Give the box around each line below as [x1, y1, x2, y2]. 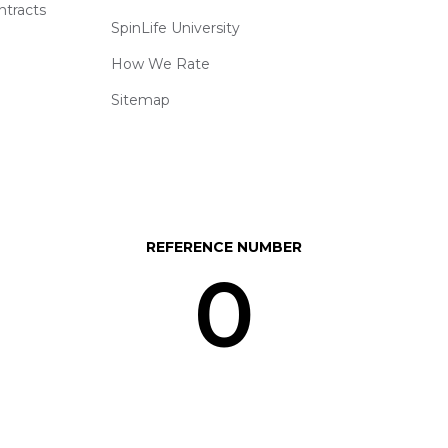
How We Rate [110, 54, 210, 73]
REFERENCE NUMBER [146, 237, 302, 256]
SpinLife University [110, 18, 240, 37]
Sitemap [110, 90, 170, 109]
